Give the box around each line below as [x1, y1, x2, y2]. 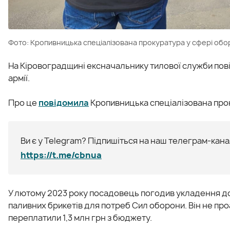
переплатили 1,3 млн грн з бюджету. [8, 212, 152, 223]
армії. [8, 72, 30, 84]
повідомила [39, 97, 89, 108]
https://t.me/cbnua [21, 149, 102, 161]
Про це [8, 97, 39, 108]
